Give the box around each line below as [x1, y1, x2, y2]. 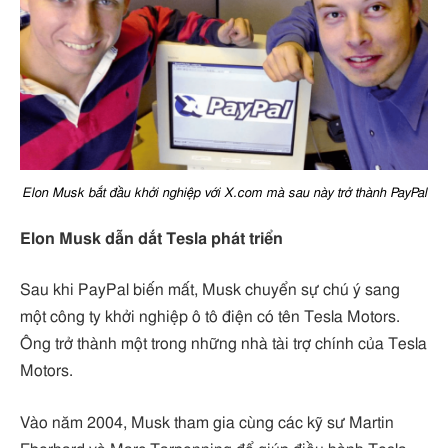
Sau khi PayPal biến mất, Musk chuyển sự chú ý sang [20, 282, 400, 299]
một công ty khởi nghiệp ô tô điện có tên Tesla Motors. [20, 309, 400, 326]
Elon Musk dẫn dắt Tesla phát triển [20, 230, 283, 247]
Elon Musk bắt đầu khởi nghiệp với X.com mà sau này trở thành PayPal [21, 185, 427, 200]
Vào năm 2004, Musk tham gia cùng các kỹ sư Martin [20, 414, 394, 431]
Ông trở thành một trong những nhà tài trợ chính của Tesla [20, 336, 427, 353]
